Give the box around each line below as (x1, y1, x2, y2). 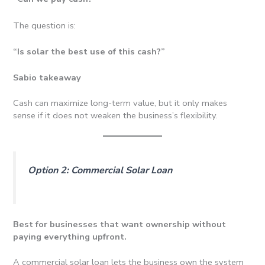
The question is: (13, 19, 76, 31)
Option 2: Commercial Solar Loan (28, 163, 173, 177)
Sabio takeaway (13, 72, 82, 84)
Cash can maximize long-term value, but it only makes (13, 97, 228, 109)
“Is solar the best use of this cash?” (13, 45, 166, 57)
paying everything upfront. (13, 231, 127, 243)
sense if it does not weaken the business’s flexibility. (13, 109, 218, 122)
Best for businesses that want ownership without (13, 218, 227, 231)
